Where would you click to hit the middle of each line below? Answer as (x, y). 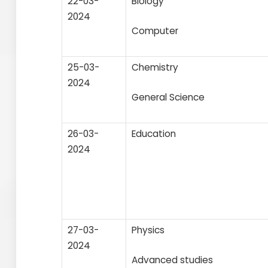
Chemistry (155, 67)
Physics (148, 230)
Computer (155, 31)
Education (154, 133)
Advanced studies (172, 260)
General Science (168, 97)
